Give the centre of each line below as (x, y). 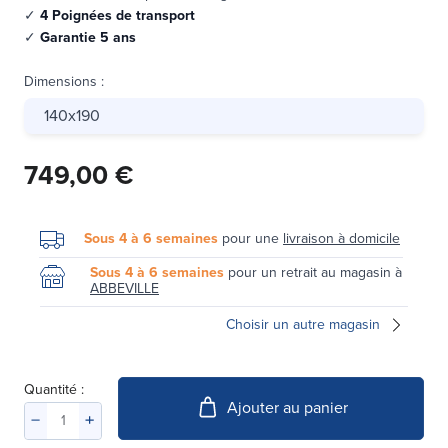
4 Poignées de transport (117, 15)
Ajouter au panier (287, 408)
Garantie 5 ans (86, 37)
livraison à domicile (341, 238)
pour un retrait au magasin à (313, 272)
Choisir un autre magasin (303, 324)
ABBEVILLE (124, 288)
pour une (250, 238)
